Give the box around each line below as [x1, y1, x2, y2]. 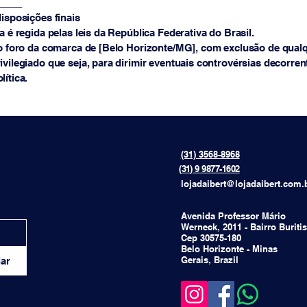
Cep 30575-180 [180, 232, 241, 243]
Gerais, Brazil [180, 254, 238, 265]
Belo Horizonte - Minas [180, 243, 278, 254]
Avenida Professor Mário [180, 210, 286, 221]
